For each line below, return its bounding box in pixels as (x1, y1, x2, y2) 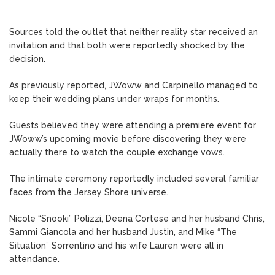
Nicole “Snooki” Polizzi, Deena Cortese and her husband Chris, (9, 214, 265, 224)
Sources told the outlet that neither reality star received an (9, 27, 258, 37)
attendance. (9, 254, 60, 265)
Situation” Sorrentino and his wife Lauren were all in (9, 241, 223, 251)
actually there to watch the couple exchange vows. (9, 147, 225, 158)
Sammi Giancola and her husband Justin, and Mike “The (9, 227, 237, 238)
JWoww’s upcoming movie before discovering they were (9, 134, 246, 144)
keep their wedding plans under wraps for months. (9, 94, 219, 104)
